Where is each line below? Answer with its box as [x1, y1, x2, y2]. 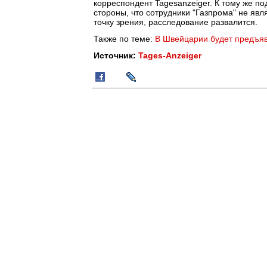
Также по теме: [94, 34, 155, 44]
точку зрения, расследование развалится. [94, 17, 257, 27]
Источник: [94, 51, 138, 60]
